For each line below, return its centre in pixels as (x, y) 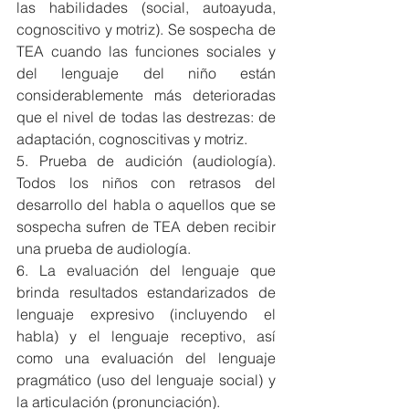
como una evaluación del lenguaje (146, 357)
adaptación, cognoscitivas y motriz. (132, 138)
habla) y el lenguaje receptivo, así (146, 336)
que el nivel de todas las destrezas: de (146, 116)
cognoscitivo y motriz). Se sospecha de (146, 29)
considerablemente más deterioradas (146, 94)
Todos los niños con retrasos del (146, 182)
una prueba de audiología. (104, 248)
